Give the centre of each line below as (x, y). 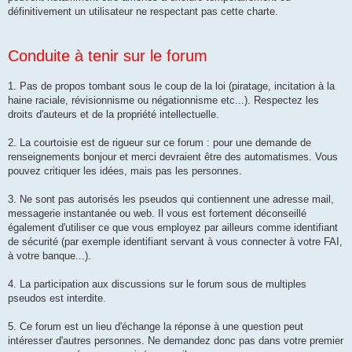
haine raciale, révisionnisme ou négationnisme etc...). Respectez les (163, 101)
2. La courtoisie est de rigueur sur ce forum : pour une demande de (159, 143)
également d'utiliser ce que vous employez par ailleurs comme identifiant (173, 228)
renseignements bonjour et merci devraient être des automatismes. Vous (173, 157)
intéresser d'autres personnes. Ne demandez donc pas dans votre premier (176, 341)
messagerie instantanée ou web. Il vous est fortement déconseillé (157, 214)
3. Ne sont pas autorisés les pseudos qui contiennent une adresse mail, (171, 200)
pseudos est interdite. (57, 299)
